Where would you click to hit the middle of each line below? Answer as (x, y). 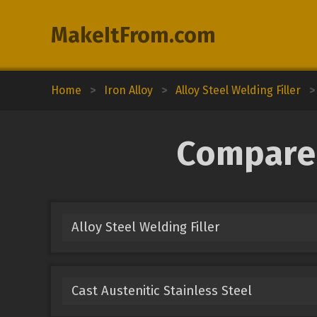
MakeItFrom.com (133, 35)
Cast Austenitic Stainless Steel (161, 290)
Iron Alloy (128, 90)
